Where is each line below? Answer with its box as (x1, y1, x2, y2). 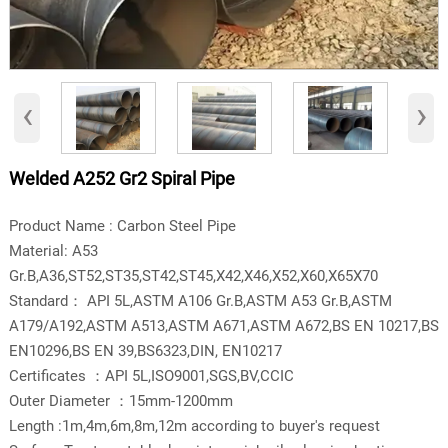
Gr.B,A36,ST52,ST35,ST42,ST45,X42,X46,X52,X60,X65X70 (8, 266, 378, 285)
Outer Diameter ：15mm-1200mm (8, 391, 233, 410)
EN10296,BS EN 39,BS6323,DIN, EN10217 (8, 341, 282, 360)
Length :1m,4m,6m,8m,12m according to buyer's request (8, 416, 380, 435)
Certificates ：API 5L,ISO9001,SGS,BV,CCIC (8, 366, 294, 385)
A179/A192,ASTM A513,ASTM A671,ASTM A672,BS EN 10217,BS (8, 316, 439, 335)
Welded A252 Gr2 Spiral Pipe (8, 168, 235, 190)
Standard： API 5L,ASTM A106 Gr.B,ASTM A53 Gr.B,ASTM (8, 291, 392, 310)
